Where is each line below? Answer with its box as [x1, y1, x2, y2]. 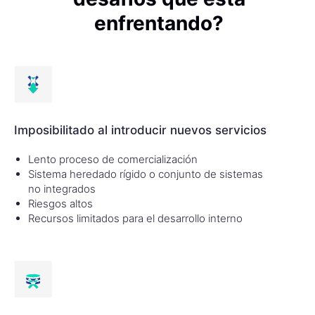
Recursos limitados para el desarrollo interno [28, 211, 243, 225]
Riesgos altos [28, 196, 93, 210]
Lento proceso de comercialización [28, 152, 198, 166]
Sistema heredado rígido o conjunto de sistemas [28, 167, 263, 181]
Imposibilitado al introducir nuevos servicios [14, 122, 266, 137]
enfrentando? [94, 11, 224, 35]
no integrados [28, 181, 96, 195]
